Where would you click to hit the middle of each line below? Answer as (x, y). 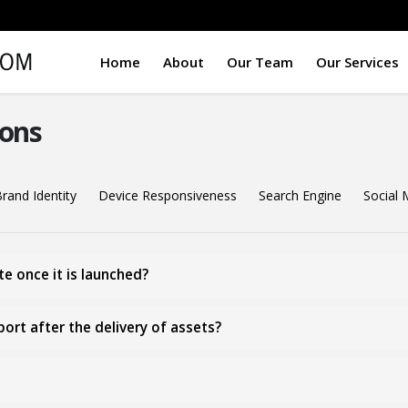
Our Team (260, 62)
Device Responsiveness (168, 195)
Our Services (357, 62)
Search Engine (300, 195)
